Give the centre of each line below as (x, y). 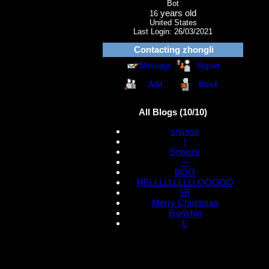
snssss (185, 131)
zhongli (198, 50)
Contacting (158, 50)
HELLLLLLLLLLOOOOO (185, 183)
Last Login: (154, 32)
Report (209, 66)
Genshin (185, 213)
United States (173, 23)
